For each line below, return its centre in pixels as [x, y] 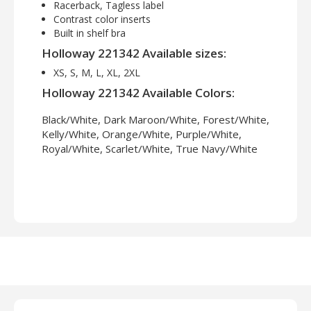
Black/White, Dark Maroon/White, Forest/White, [155, 120]
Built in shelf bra [90, 33]
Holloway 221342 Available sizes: [134, 53]
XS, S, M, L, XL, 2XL [97, 73]
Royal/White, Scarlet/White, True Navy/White [150, 149]
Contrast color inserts [102, 19]
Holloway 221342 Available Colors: [138, 93]
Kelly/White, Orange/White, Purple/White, [142, 134]
